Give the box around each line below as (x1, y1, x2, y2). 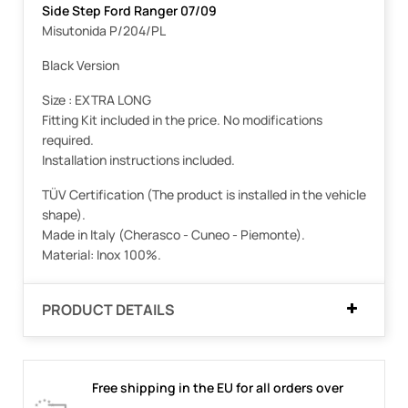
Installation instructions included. (42, 150, 235, 168)
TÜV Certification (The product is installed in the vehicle (42, 185, 366, 203)
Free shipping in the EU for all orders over (92, 378, 343, 396)
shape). (42, 205, 86, 223)
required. (42, 130, 94, 148)
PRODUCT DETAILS (42, 299, 175, 320)
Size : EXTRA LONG (42, 90, 151, 108)
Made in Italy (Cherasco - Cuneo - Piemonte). (42, 225, 305, 243)
